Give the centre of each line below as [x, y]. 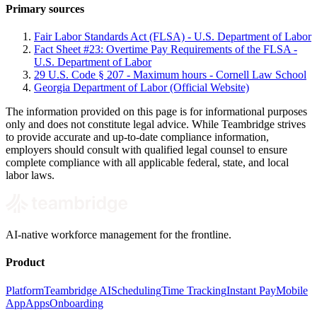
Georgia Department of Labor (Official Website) [142, 88]
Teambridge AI [77, 290]
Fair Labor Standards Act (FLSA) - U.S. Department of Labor [173, 37]
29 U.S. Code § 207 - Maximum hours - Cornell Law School [170, 75]
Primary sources [45, 8]
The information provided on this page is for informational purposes [156, 112]
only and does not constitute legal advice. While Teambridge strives [156, 125]
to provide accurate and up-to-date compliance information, [137, 137]
